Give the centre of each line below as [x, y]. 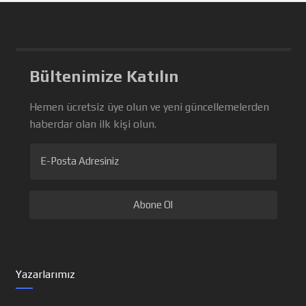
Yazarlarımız [45, 274]
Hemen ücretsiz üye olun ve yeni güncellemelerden [149, 107]
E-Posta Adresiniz [79, 161]
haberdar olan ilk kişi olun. [93, 124]
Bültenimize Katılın [104, 76]
